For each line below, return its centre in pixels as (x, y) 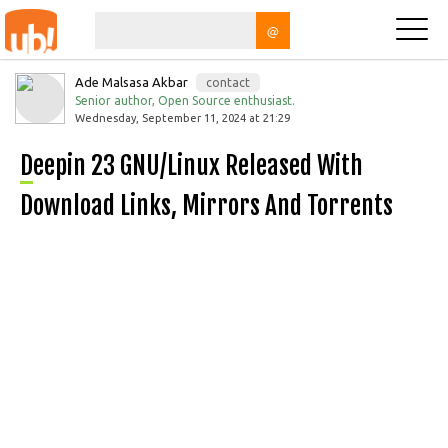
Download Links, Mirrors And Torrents (206, 205)
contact (228, 82)
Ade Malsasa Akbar (133, 82)
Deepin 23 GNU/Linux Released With (26, 165)
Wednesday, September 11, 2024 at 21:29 (182, 118)
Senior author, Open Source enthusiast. (185, 100)
